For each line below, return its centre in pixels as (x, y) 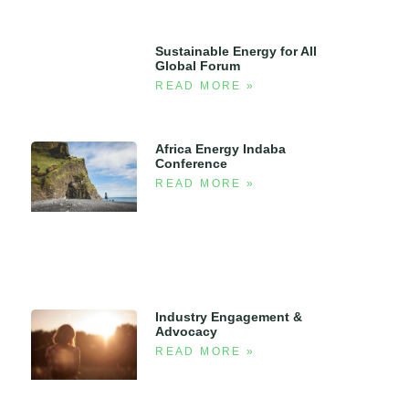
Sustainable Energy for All (236, 52)
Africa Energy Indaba (221, 148)
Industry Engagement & (229, 316)
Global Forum (198, 66)
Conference (192, 163)
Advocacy (187, 331)
